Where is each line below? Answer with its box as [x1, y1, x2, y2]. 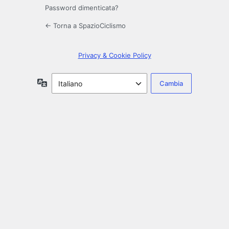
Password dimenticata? [45, 4, 119, 12]
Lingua [47, 78, 70, 87]
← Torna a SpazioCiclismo [45, 21, 126, 30]
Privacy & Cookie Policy [78, 51, 151, 60]
